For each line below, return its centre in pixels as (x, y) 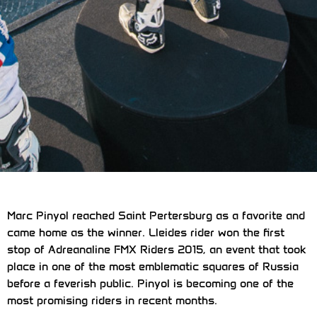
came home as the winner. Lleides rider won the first (146, 232)
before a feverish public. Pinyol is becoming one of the (150, 283)
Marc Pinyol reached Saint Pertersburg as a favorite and (156, 215)
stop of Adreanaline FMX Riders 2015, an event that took (157, 249)
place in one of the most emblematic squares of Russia (153, 266)
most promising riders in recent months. (112, 300)
